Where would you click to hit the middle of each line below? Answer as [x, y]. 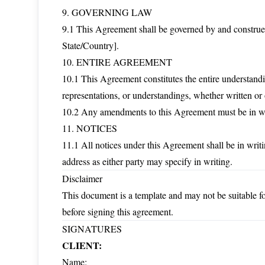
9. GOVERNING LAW [107, 12]
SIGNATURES [92, 229]
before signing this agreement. [118, 211]
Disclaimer [82, 178]
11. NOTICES [90, 128]
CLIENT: [82, 245]
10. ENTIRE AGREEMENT [117, 62]
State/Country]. [91, 45]
